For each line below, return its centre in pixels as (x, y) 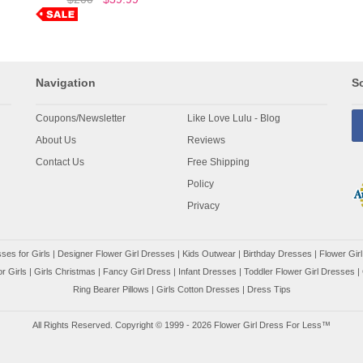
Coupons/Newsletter (81, 118)
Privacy (204, 205)
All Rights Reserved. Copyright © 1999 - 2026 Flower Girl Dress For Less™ (181, 325)
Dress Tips (269, 289)
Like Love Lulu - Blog (234, 118)
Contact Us (60, 162)
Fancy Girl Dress (137, 271)
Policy (201, 184)
